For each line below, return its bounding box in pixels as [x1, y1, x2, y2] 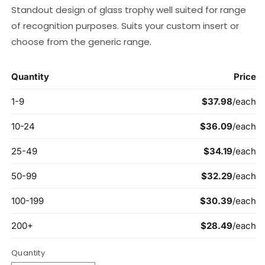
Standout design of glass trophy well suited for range [11, 3, 246, 16]
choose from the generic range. [11, 35, 151, 48]
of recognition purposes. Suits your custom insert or [11, 19, 239, 32]
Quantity [11, 247, 46, 258]
